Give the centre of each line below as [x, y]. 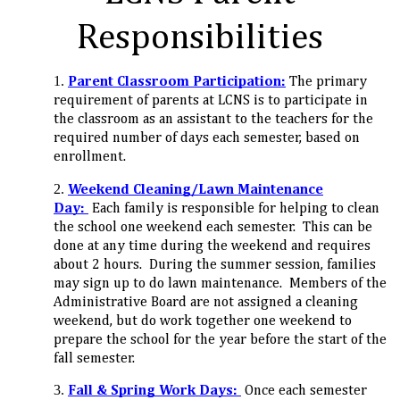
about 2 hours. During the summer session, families [215, 265]
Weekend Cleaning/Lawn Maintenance [196, 190]
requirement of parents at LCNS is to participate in [211, 100]
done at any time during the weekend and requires [212, 246]
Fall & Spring [112, 391]
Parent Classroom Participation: [177, 82]
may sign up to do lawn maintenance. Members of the [220, 283]
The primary [328, 82]
